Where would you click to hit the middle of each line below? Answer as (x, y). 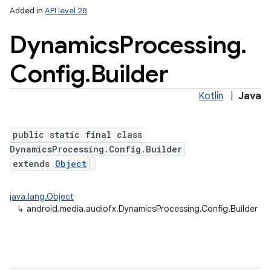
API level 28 (66, 11)
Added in (27, 11)
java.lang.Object (42, 197)
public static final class (77, 135)
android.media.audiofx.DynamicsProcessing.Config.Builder (142, 209)
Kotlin (211, 96)
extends (34, 164)
